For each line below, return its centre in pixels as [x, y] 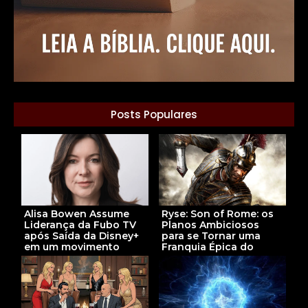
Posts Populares [154, 115]
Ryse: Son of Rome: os [218, 214]
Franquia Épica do [208, 247]
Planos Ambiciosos [210, 225]
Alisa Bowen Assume [77, 214]
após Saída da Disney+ [81, 236]
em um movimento [72, 247]
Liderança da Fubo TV [80, 225]
